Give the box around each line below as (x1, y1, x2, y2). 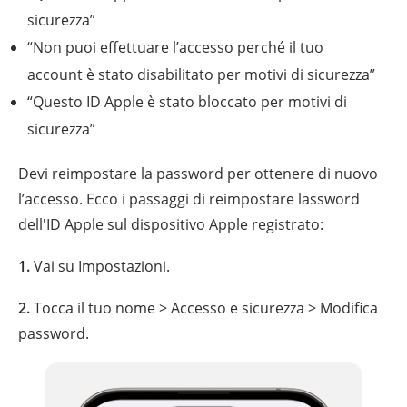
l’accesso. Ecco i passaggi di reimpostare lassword (18, 189, 360, 210)
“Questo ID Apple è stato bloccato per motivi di (27, 92, 347, 113)
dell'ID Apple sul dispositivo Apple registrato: (18, 214, 323, 235)
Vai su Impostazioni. (30, 256, 170, 277)
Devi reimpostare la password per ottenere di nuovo (18, 164, 378, 184)
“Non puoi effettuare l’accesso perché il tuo (27, 37, 323, 58)
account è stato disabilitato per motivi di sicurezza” (27, 65, 375, 85)
